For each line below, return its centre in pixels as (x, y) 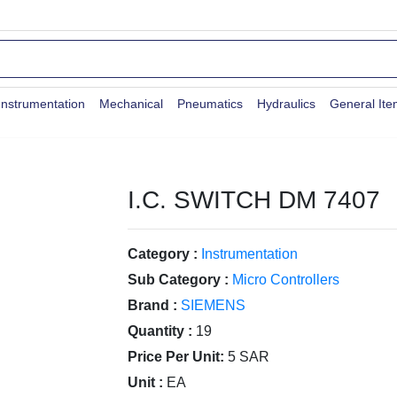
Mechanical (131, 104)
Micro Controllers (286, 280)
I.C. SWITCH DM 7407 (254, 200)
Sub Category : (178, 280)
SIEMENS (213, 305)
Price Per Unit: (176, 357)
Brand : (152, 305)
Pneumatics (210, 104)
